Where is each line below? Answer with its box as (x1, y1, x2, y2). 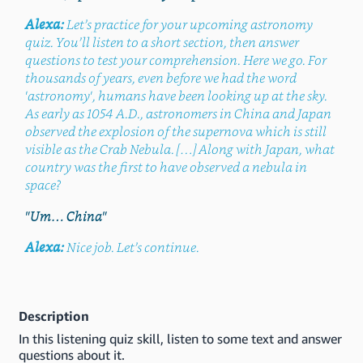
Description (19, 308, 89, 324)
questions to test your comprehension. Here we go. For (24, 53, 327, 68)
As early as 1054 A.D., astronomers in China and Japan (24, 107, 331, 122)
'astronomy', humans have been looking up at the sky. (24, 89, 327, 104)
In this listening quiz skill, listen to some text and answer (19, 331, 342, 347)
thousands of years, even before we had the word (24, 71, 297, 86)
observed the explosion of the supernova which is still (24, 125, 327, 139)
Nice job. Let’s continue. (66, 241, 199, 255)
